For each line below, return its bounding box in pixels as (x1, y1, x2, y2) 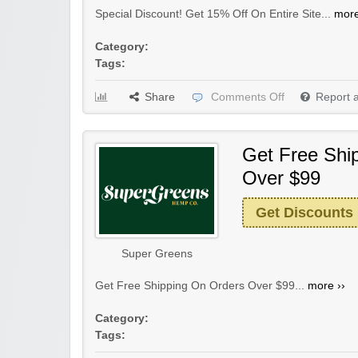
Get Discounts (256, 204, 353, 221)
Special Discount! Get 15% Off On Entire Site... (95, 7, 334, 20)
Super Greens (121, 247, 193, 260)
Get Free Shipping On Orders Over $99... (95, 279, 308, 292)
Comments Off (211, 90, 284, 103)
